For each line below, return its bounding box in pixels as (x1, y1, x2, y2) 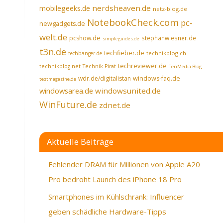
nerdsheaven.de (92, 2, 151, 13)
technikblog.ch (146, 49, 186, 57)
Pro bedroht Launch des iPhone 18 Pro (48, 174, 182, 184)
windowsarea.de (39, 85, 93, 96)
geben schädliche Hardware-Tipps (48, 206, 166, 217)
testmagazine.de (39, 75, 76, 82)
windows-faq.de (133, 74, 180, 83)
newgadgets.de (39, 19, 85, 28)
